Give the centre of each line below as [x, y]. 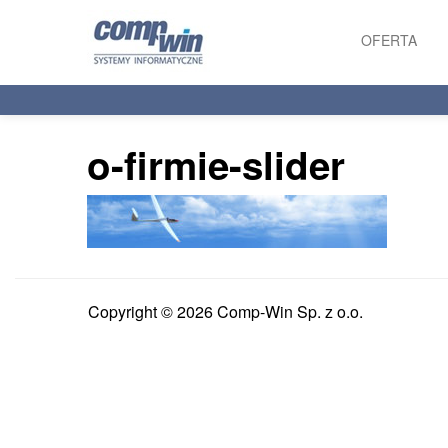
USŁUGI [380, 132]
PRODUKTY [392, 99]
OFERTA [389, 40]
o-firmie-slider [216, 164]
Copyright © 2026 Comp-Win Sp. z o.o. [225, 311]
